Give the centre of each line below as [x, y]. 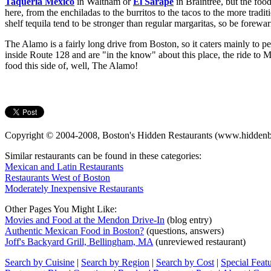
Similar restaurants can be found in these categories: [103, 156]
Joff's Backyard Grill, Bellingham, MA [79, 242]
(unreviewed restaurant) [199, 242]
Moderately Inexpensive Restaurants [74, 189]
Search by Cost [185, 263]
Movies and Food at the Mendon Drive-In [85, 220]
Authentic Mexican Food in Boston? [74, 231]
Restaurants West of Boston [57, 178]
